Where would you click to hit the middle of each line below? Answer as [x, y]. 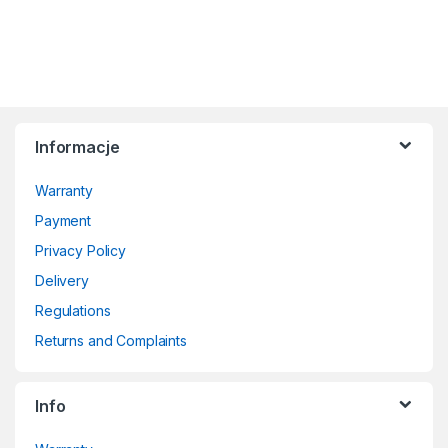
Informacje [77, 147]
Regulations [73, 311]
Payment [63, 221]
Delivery [62, 281]
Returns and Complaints [111, 341]
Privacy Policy [81, 251]
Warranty [64, 191]
